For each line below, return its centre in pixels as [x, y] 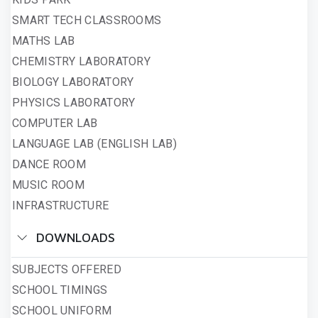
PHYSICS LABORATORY [74, 102]
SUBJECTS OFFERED [67, 269]
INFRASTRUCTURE [61, 205]
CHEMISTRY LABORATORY [81, 61]
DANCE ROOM [49, 164]
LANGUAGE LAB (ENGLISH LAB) [94, 143]
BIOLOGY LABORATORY [73, 82]
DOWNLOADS [74, 237]
